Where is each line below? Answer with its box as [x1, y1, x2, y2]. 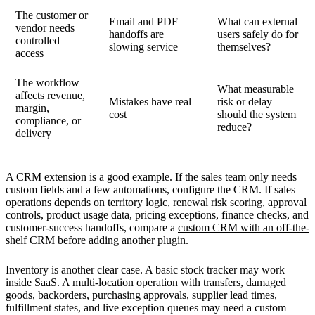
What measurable [217, 82, 295, 95]
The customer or [15, 8, 89, 21]
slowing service [109, 40, 179, 53]
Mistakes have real [109, 95, 192, 108]
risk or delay [217, 95, 273, 108]
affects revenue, [15, 89, 86, 101]
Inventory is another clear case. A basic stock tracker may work [6, 263, 285, 276]
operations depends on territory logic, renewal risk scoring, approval [6, 195, 307, 208]
